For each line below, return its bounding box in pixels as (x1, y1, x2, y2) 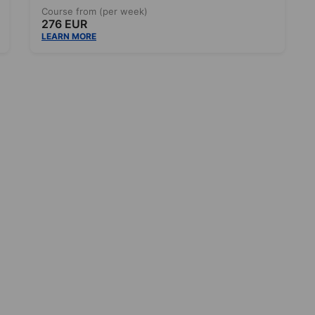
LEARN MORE (41, 31, 96, 42)
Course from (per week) (41, 6, 148, 18)
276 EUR (41, 17, 87, 32)
